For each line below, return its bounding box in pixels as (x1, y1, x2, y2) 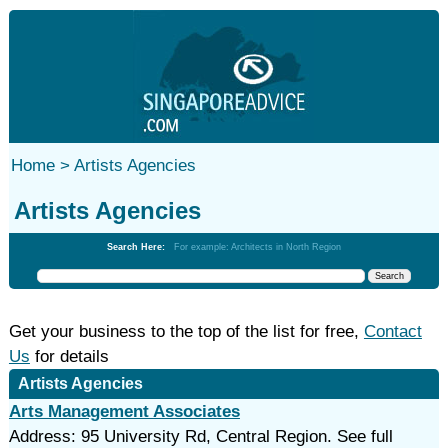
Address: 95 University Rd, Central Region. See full (8, 427, 393, 446)
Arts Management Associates (8, 402, 240, 421)
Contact (363, 322, 422, 341)
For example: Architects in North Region (173, 242, 341, 252)
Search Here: (106, 242, 174, 252)
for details (29, 347, 109, 366)
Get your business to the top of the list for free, (8, 322, 364, 341)
